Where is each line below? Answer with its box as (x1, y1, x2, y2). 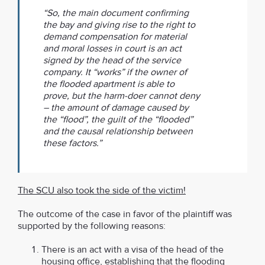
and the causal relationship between (43, 125, 193, 137)
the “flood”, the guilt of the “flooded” (43, 114, 193, 125)
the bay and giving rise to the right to (43, 19, 195, 31)
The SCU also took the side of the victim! (18, 185, 186, 196)
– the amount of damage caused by (43, 102, 189, 114)
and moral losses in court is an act (43, 43, 182, 54)
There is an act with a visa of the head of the (41, 244, 224, 256)
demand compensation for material (43, 31, 187, 43)
